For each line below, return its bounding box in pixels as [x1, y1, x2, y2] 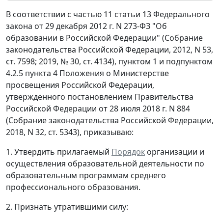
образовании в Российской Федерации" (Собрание [6, 32, 203, 44]
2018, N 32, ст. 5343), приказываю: [6, 127, 134, 138]
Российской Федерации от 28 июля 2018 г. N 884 [6, 103, 190, 114]
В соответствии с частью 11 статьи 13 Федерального [6, 9, 210, 20]
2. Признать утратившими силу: [6, 201, 128, 213]
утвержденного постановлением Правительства [6, 91, 193, 103]
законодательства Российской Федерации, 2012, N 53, [6, 44, 213, 55]
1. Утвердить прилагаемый [6, 146, 111, 158]
